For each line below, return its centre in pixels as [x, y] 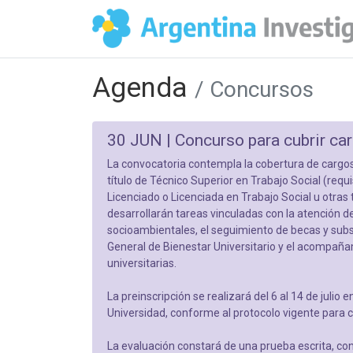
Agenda [143, 88]
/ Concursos [254, 89]
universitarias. [141, 263]
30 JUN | [141, 140]
